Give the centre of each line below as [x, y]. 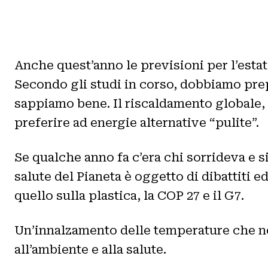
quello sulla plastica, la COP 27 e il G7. [129, 195]
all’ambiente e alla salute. [90, 249]
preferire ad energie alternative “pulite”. [137, 122]
